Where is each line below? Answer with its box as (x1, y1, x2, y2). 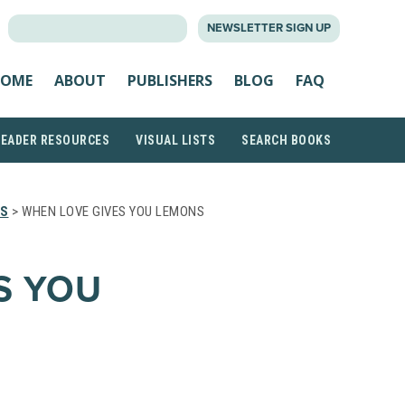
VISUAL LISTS (136, 133, 215, 147)
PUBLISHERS (127, 70, 212, 90)
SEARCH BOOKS (241, 133, 331, 147)
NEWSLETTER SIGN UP (207, 21, 331, 35)
